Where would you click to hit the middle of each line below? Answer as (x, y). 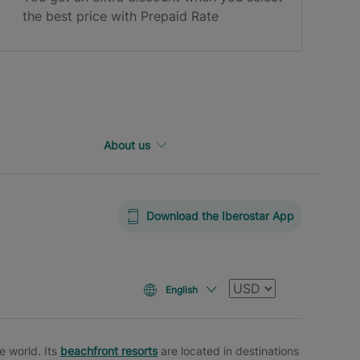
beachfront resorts (109, 351)
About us (127, 145)
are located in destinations (228, 351)
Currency (256, 288)
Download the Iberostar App (220, 216)
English (183, 290)
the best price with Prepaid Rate (120, 16)
